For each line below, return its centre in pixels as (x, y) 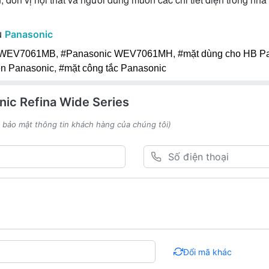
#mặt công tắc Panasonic (113, 68)
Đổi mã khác (207, 252)
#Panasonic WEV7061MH (117, 54)
